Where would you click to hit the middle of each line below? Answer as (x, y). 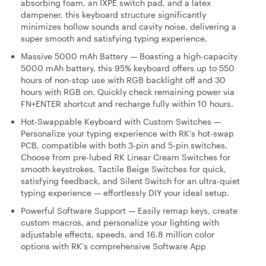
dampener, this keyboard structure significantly (113, 14)
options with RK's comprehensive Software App (113, 246)
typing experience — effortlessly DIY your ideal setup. (125, 192)
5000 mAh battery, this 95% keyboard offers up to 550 (128, 68)
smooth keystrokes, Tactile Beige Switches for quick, (123, 169)
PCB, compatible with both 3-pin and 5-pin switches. (124, 145)
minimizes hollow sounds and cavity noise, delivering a (129, 26)
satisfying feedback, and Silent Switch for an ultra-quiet (130, 180)
